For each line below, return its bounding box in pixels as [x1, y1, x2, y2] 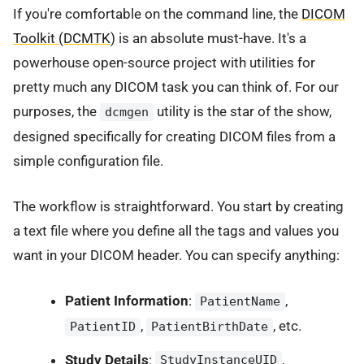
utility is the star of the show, [153, 102, 331, 119]
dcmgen [104, 104, 149, 119]
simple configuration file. [13, 152, 163, 169]
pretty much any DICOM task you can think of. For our [13, 78, 339, 95]
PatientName [199, 294, 280, 310]
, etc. [272, 318, 301, 335]
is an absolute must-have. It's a [115, 29, 306, 46]
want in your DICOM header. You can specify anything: [13, 247, 340, 264]
